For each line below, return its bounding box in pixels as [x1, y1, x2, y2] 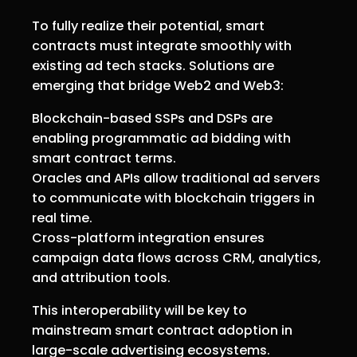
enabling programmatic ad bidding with [32, 128, 291, 147]
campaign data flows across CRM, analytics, [32, 248, 321, 267]
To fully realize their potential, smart [32, 16, 265, 35]
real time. [32, 208, 92, 227]
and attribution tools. [32, 268, 171, 287]
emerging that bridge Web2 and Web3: [32, 76, 284, 95]
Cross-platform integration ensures [32, 228, 265, 247]
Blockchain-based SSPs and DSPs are [32, 108, 273, 127]
